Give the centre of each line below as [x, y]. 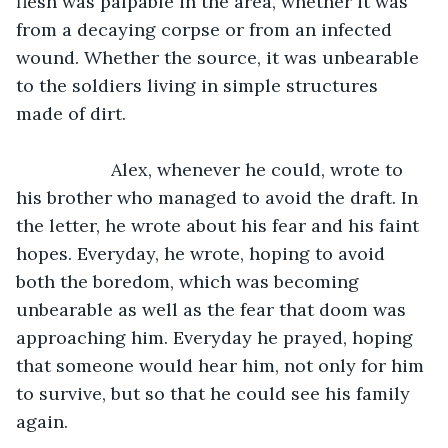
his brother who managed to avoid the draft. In [219, 197]
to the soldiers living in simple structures [199, 85]
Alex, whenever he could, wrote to [73, 169]
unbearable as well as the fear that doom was [213, 309]
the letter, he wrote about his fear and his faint [220, 225]
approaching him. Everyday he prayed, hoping [217, 337]
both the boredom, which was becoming [190, 281]
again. [44, 421]
